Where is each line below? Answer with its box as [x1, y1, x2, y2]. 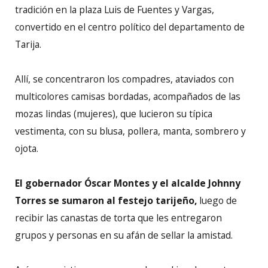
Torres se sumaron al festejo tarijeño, [15, 194, 197, 208]
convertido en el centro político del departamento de [15, 20, 245, 33]
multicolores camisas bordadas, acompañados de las [15, 89, 240, 103]
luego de [197, 194, 237, 208]
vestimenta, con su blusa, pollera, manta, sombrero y [15, 124, 246, 138]
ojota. [15, 141, 38, 155]
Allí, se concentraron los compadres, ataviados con [15, 72, 234, 86]
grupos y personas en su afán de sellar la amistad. [15, 229, 233, 242]
